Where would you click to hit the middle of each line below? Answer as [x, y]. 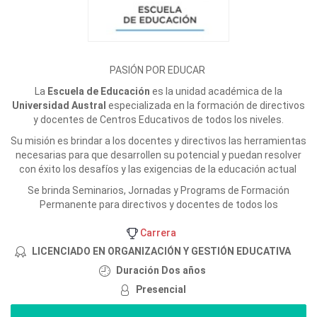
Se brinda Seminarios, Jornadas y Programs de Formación [158, 190]
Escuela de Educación [98, 91]
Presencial [161, 289]
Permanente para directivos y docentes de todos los [158, 204]
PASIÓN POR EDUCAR [158, 70]
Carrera [157, 233]
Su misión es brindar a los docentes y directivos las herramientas [158, 141]
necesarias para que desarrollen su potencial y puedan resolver [158, 155]
